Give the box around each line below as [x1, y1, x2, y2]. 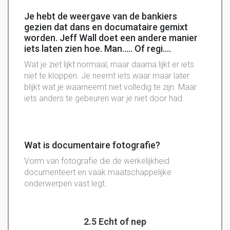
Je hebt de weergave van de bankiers [24, 11, 177, 22]
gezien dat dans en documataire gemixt [24, 22, 188, 33]
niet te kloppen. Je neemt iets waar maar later [24, 71, 189, 81]
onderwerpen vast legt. [24, 179, 107, 189]
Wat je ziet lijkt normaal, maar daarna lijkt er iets [24, 60, 194, 70]
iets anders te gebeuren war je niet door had [24, 93, 182, 104]
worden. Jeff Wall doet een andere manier [24, 32, 198, 44]
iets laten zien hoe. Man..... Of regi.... [24, 43, 171, 54]
